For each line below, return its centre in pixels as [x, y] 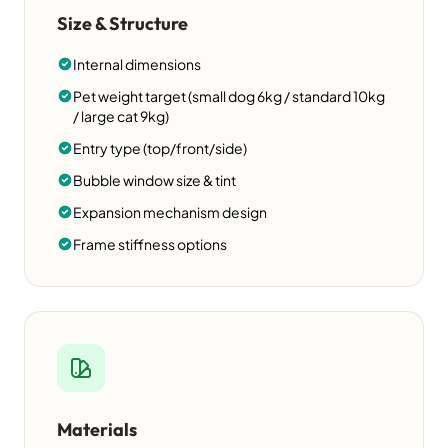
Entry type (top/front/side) [160, 148]
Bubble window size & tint [154, 180]
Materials [97, 430]
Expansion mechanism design [170, 212]
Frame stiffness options [150, 244]
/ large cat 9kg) [121, 116]
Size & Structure [122, 24]
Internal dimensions [137, 64]
